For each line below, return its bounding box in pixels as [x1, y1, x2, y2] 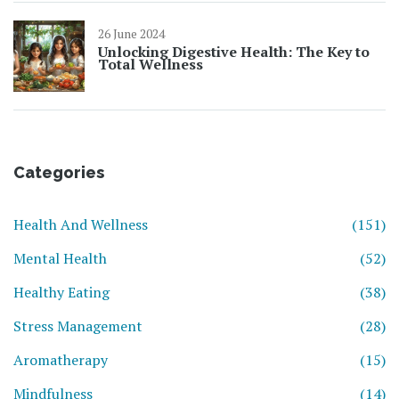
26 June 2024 [98, 25, 165, 43]
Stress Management [13, 316, 142, 337]
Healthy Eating [13, 282, 110, 303]
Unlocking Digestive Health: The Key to [98, 42, 370, 62]
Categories [13, 163, 104, 183]
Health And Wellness [13, 215, 148, 235]
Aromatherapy [13, 350, 108, 370]
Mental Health [13, 248, 107, 269]
